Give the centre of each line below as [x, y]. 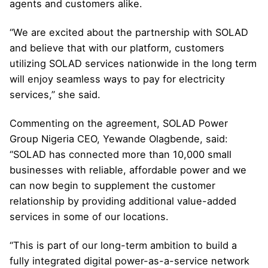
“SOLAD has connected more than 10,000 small [121, 154]
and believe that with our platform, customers [117, 48]
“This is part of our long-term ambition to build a [123, 246]
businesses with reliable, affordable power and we [128, 170]
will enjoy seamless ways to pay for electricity [117, 79]
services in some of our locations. [89, 216]
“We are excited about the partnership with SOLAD [129, 32]
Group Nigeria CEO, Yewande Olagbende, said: [119, 138]
